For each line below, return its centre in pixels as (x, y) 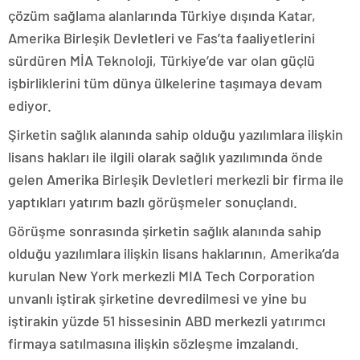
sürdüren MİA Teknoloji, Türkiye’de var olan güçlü (162, 60)
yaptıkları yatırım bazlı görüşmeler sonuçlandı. (153, 202)
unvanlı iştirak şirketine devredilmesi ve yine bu (157, 298)
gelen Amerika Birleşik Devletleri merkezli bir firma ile (176, 179)
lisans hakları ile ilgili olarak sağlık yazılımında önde (166, 157)
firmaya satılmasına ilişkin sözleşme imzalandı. (153, 343)
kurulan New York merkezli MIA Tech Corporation (162, 276)
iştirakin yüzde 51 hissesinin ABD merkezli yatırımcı (167, 321)
